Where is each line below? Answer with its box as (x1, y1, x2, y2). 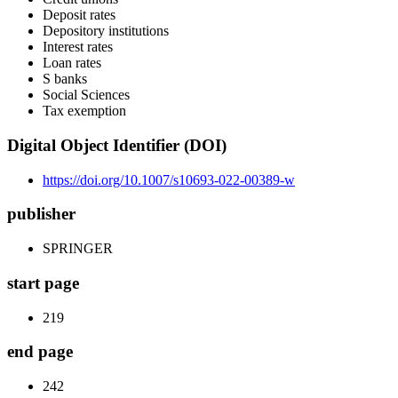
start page (7, 273, 79, 292)
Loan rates (43, 55, 101, 71)
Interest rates (43, 39, 113, 55)
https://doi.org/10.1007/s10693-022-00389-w (43, 171, 295, 187)
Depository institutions (43, 23, 169, 39)
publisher (7, 204, 76, 224)
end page (7, 342, 73, 362)
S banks (43, 71, 87, 87)
